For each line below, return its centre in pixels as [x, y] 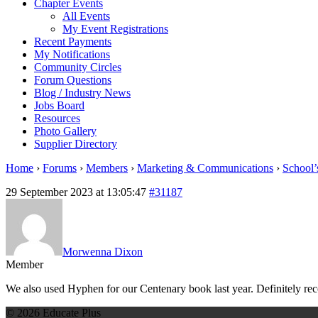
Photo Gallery [65, 131]
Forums [60, 168]
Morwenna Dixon [103, 251]
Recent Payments [73, 41]
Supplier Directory [76, 143]
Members [107, 168]
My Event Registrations [115, 28]
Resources [57, 118]
